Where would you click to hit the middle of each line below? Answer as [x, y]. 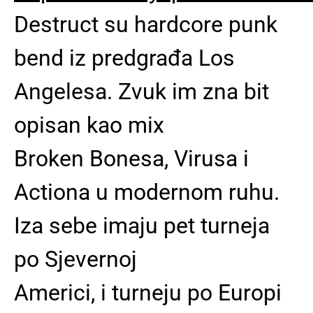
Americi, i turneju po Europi [148, 293]
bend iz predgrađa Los [124, 58]
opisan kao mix [89, 125]
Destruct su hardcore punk [146, 24]
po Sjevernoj [75, 259]
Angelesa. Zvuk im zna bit [141, 92]
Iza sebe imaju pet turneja [142, 226]
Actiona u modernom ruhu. [147, 192]
